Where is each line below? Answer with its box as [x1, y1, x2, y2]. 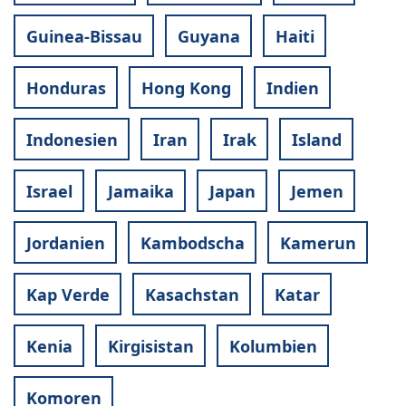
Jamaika [107, 179, 174, 202]
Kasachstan [144, 283, 239, 305]
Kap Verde [25, 283, 110, 305]
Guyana [177, 24, 240, 47]
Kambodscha [140, 231, 245, 254]
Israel [25, 179, 72, 202]
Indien [266, 76, 319, 99]
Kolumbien [228, 334, 317, 357]
